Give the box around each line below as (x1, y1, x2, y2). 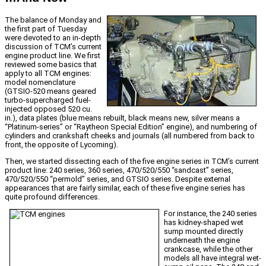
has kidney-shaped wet (164, 218, 243, 227)
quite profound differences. (5, 192, 100, 202)
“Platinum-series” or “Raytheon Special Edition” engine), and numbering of (5, 122, 257, 132)
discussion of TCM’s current (5, 42, 102, 52)
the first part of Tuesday (5, 24, 87, 34)
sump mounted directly (164, 227, 243, 236)
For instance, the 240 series (164, 209, 257, 218)
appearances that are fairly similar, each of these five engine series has (5, 183, 245, 193)
